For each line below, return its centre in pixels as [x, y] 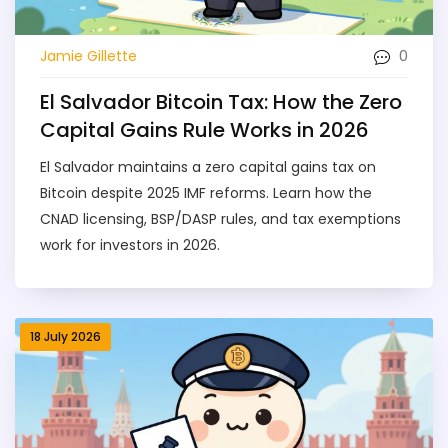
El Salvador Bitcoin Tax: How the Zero [221, 102]
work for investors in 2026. [130, 245]
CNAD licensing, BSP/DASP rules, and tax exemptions [220, 219]
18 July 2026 [65, 337]
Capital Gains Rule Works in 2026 [204, 130]
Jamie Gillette [88, 55]
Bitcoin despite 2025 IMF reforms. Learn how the [206, 193]
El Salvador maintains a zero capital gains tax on [208, 167]
